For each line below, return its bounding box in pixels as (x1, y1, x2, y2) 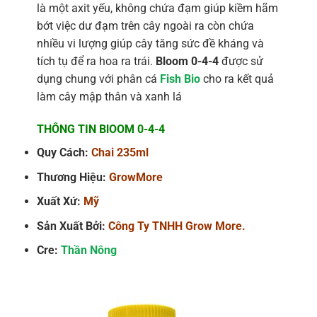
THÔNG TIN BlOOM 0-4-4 (36, 122, 165, 136)
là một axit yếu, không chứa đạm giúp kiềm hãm (36, 1, 278, 16)
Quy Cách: (36, 146, 91, 159)
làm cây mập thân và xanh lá (36, 90, 182, 104)
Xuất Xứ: (36, 195, 83, 209)
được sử (218, 54, 263, 69)
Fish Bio (159, 72, 200, 86)
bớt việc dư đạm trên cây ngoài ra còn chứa (36, 19, 254, 33)
